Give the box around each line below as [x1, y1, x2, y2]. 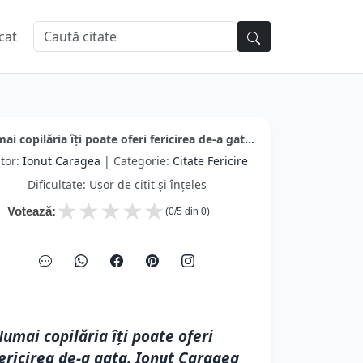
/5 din [174, 206, 201, 217]
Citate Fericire [172, 153, 248, 169]
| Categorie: [100, 153, 173, 169]
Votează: [7, 204, 56, 218]
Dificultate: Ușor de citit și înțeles [27, 177, 207, 192]
